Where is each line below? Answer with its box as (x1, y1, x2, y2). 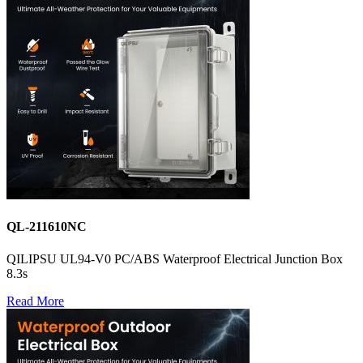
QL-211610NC (6, 220, 87, 234)
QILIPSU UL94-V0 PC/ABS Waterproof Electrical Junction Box (6, 251, 343, 266)
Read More (6, 293, 64, 308)
